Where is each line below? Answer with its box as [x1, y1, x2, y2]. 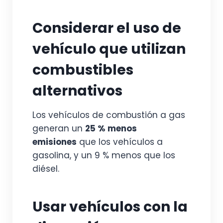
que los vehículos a [77, 136, 163, 148]
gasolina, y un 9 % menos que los [32, 149, 175, 161]
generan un [32, 122, 85, 134]
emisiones [32, 136, 77, 148]
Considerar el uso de [32, 18, 181, 38]
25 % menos [85, 122, 137, 134]
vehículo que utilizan [32, 39, 186, 59]
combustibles [32, 60, 133, 80]
